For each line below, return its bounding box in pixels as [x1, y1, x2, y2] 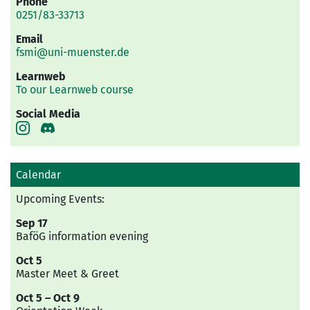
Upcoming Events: [16, 192, 104, 206]
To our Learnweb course [16, 83, 134, 96]
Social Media [16, 107, 80, 120]
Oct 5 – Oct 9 [16, 291, 80, 304]
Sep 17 [16, 216, 47, 230]
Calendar [16, 167, 61, 181]
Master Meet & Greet [16, 266, 119, 280]
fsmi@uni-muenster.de [16, 46, 129, 59]
